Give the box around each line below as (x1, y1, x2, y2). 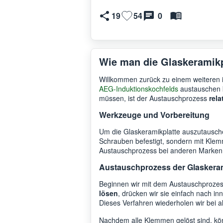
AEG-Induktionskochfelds (99, 83, 178, 94)
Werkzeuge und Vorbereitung (99, 109, 210, 120)
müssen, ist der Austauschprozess (99, 93, 209, 103)
